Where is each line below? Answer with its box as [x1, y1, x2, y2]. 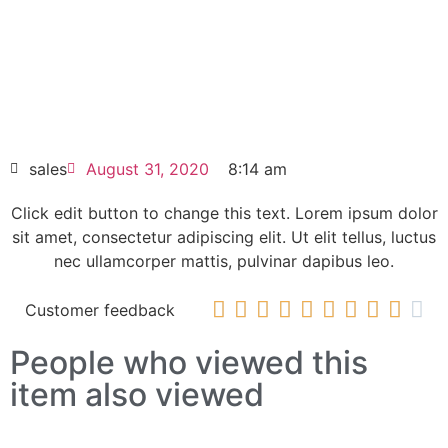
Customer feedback [24, 300, 175, 321]
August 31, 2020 [86, 159, 209, 180]
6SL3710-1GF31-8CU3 [143, 71, 305, 91]
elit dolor [190, 7, 258, 28]
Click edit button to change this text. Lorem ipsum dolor [10, 203, 438, 224]
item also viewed [10, 375, 264, 415]
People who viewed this [10, 343, 368, 383]
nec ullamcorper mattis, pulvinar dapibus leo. [54, 251, 394, 272]
